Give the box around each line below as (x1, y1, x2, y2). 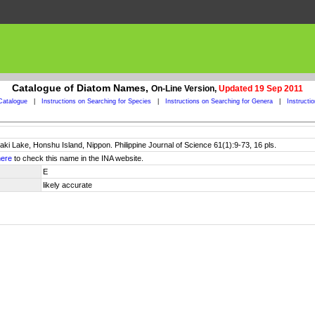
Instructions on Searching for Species (41, 98, 151, 105)
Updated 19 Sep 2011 (219, 84, 303, 94)
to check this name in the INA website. (12, 154, 143, 162)
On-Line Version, (151, 84, 219, 94)
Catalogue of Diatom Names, (12, 82, 151, 94)
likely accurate (43, 181, 92, 189)
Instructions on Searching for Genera (165, 98, 273, 105)
